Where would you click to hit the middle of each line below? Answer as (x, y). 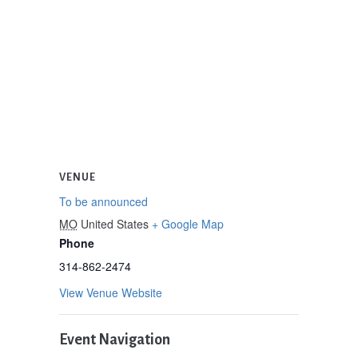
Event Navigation (114, 339)
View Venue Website (110, 292)
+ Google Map (187, 223)
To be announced (103, 201)
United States (114, 223)
